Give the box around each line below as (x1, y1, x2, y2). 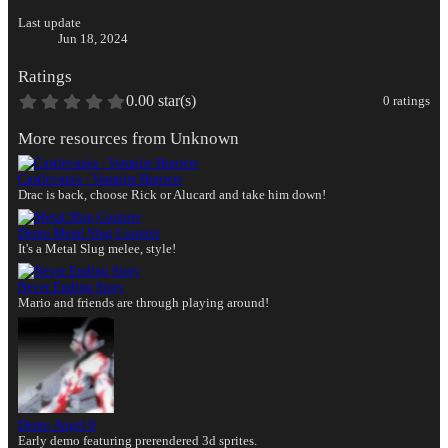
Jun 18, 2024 (58, 31, 128, 47)
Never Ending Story (18, 279, 125, 295)
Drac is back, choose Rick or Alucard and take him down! (18, 187, 326, 203)
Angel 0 (53, 417, 96, 433)
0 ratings (383, 93, 430, 109)
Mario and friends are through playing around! (18, 295, 269, 311)
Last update (18, 15, 81, 31)
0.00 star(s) (126, 92, 197, 110)
